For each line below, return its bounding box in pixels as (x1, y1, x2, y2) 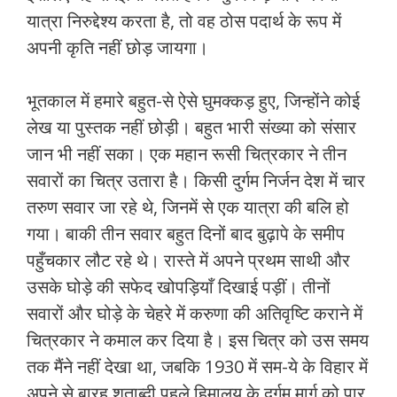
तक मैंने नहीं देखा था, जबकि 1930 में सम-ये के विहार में (27, 354, 368, 379)
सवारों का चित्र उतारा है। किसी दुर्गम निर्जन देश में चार (27, 168, 365, 193)
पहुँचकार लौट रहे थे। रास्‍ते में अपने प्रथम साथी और (27, 248, 350, 273)
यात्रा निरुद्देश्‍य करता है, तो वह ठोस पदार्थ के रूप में (27, 9, 341, 34)
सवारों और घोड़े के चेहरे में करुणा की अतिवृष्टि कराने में (27, 301, 362, 326)
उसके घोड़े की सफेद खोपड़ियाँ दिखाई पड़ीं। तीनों (27, 275, 331, 300)
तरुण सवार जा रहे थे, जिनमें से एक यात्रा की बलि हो (27, 195, 349, 220)
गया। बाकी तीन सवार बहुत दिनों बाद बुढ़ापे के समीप (27, 222, 345, 246)
